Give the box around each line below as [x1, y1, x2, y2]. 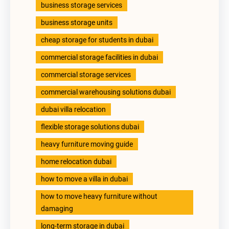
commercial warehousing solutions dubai [41, 87, 171, 96]
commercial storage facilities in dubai [41, 53, 158, 61]
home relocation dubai [41, 157, 111, 166]
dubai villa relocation [41, 105, 106, 113]
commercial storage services [41, 70, 131, 79]
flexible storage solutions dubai [41, 122, 139, 131]
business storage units [41, 18, 112, 27]
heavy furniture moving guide [41, 140, 133, 148]
